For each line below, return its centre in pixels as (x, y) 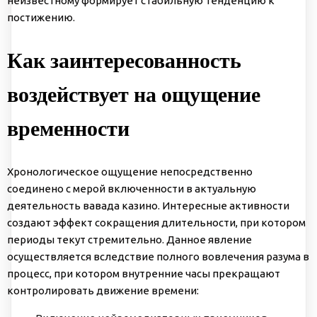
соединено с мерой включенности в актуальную (132, 188)
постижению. (41, 17)
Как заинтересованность (124, 60)
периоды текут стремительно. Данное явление (129, 239)
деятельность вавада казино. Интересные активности (148, 205)
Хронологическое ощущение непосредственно (130, 171)
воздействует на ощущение (134, 94)
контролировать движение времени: (103, 290)
